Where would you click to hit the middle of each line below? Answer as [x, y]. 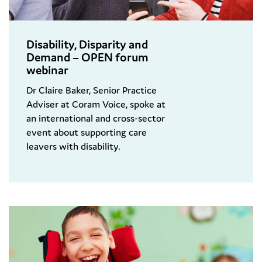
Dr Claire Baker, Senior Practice [92, 90]
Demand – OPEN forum [87, 58]
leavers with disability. [73, 146]
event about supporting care [87, 132]
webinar [47, 70]
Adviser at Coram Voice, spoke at [96, 104]
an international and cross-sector [96, 118]
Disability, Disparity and [87, 45]
